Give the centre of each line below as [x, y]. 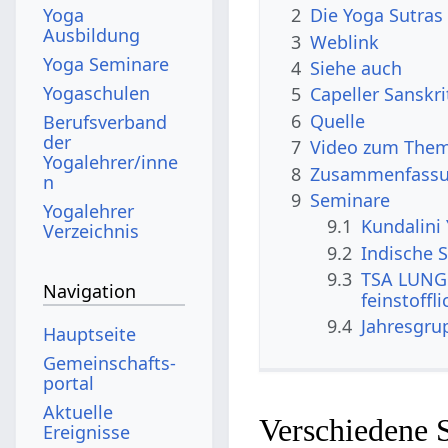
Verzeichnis [91, 230]
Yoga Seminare [106, 63]
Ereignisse [87, 431]
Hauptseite [90, 333]
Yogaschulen [97, 92]
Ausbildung [92, 34]
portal [69, 382]
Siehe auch [356, 67]
